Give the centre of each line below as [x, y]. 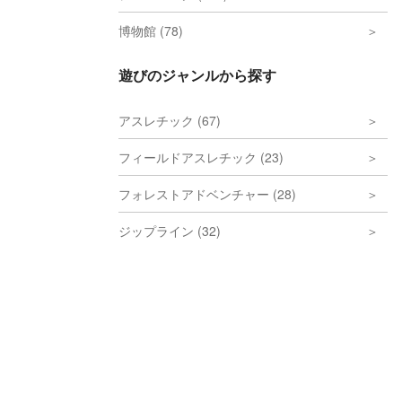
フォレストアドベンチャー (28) [207, 194]
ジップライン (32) [170, 231]
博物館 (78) [151, 31]
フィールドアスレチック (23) [201, 157]
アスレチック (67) [170, 120]
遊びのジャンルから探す [197, 75]
